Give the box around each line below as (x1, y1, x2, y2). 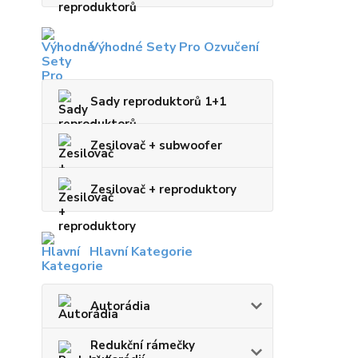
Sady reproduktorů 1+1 (90, 93, 226, 110)
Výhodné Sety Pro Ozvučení (89, 38, 259, 57)
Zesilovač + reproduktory (90, 181, 237, 198)
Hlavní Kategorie (89, 243, 193, 261)
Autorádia (90, 298, 150, 315)
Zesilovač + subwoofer (90, 137, 222, 154)
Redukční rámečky (90, 337, 195, 354)
